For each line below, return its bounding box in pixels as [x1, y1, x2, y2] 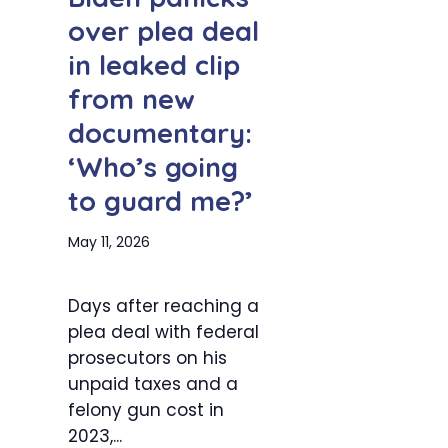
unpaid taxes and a [68, 371, 238, 396]
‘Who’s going [68, 149, 238, 184]
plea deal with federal [68, 319, 259, 344]
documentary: [68, 115, 252, 150]
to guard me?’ [68, 183, 253, 218]
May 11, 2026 [68, 231, 150, 252]
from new [68, 81, 195, 116]
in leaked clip [68, 47, 240, 82]
